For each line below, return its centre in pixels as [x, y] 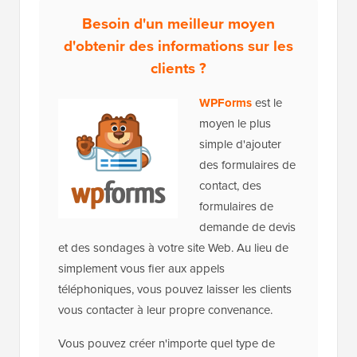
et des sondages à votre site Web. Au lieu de [173, 248]
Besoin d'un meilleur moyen [178, 24]
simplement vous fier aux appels [141, 269]
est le [267, 103]
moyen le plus [235, 124]
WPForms [226, 103]
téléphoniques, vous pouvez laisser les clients [175, 290]
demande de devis [247, 228]
